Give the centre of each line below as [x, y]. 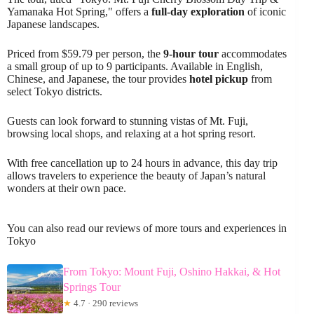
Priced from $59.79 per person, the [85, 53]
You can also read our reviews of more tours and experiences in [147, 228]
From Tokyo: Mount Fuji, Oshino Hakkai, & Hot [172, 271]
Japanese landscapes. [53, 24]
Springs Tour [92, 287]
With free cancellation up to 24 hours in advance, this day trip [142, 163]
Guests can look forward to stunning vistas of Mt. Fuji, [128, 121]
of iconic [265, 11]
